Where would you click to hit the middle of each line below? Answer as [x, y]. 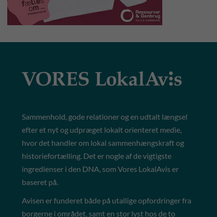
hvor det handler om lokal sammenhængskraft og [103, 142]
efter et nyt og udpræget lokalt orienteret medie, [102, 129]
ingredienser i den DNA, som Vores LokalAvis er [100, 169]
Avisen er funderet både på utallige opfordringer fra [107, 201]
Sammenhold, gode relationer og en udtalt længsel [105, 116]
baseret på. [41, 182]
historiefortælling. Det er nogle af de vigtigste [97, 155]
